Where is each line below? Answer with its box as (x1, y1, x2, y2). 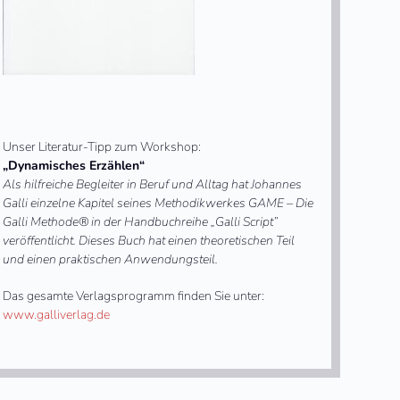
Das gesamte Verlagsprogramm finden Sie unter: (2, 287, 264, 304)
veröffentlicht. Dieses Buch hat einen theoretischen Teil (2, 231, 295, 249)
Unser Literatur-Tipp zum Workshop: (2, 137, 201, 155)
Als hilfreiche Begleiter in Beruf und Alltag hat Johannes (2, 175, 302, 193)
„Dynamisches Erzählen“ (2, 156, 145, 174)
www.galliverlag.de (2, 305, 110, 323)
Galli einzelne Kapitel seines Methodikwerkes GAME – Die (2, 194, 313, 212)
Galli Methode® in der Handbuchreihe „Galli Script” (2, 212, 278, 230)
